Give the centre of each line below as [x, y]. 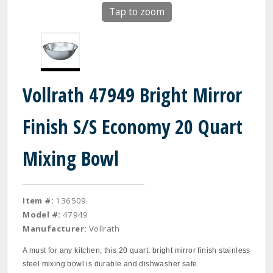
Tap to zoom [136, 12]
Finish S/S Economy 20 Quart [133, 126]
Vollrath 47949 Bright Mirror [133, 95]
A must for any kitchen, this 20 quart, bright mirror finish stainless [136, 250]
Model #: [42, 214]
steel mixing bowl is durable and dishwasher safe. [111, 264]
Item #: [38, 200]
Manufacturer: [55, 229]
